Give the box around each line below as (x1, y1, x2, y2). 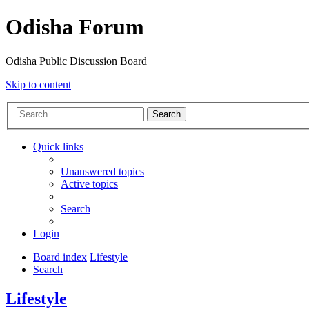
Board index (33, 251, 87, 263)
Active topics (61, 178, 118, 190)
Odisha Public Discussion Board (6, 54, 147, 67)
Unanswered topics (61, 166, 144, 178)
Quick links (33, 141, 83, 153)
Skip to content (6, 78, 71, 90)
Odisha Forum (6, 14, 144, 40)
